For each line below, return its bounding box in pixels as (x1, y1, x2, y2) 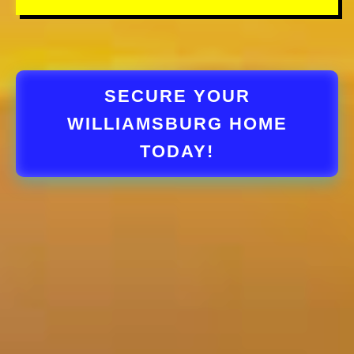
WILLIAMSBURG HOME (66, 113, 288, 134)
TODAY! (140, 141, 214, 161)
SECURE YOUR (104, 85, 250, 106)
